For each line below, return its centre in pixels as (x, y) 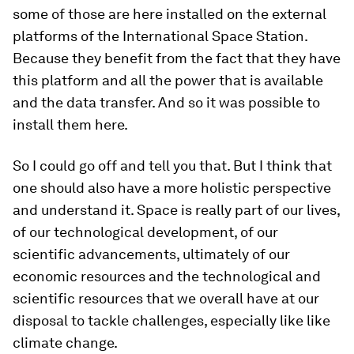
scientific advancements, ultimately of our (151, 254)
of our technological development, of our (145, 232)
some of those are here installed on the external (169, 14)
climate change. (65, 343)
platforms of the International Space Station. (160, 36)
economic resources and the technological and (167, 276)
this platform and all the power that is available (168, 80)
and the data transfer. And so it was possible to (166, 102)
